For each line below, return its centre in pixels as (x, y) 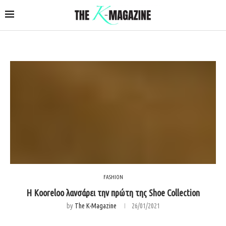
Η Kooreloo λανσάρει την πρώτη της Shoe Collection (113, 192)
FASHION (113, 177)
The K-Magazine (95, 206)
